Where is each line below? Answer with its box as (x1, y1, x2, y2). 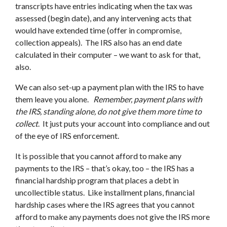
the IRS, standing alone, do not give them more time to (15, 106, 202, 116)
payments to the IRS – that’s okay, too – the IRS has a (15, 163, 194, 173)
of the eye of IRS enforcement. (15, 131, 119, 140)
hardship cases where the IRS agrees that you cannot (15, 200, 195, 209)
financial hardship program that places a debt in (15, 175, 179, 185)
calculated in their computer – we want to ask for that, (15, 50, 200, 59)
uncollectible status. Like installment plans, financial (15, 187, 195, 197)
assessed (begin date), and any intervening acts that (15, 13, 192, 23)
